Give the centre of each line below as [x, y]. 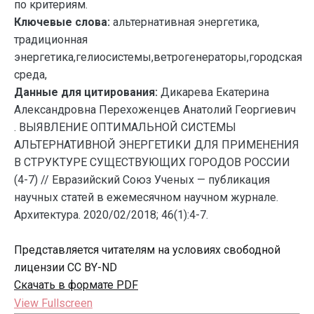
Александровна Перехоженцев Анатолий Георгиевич [155, 110]
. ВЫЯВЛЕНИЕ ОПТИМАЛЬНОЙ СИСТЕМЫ [125, 127]
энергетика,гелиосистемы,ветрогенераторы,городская [158, 57]
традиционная [51, 40]
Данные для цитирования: [87, 92]
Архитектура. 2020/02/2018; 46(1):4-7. [111, 215]
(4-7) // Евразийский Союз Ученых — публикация [142, 180]
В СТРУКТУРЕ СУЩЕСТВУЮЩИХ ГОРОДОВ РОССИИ [152, 162]
